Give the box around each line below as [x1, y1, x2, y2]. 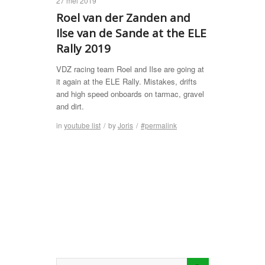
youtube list [64, 120, 101, 131]
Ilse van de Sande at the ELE [56, 25, 206, 41]
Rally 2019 [56, 41, 111, 56]
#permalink [141, 120, 177, 131]
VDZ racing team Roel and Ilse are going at [56, 63, 204, 75]
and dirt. [56, 101, 84, 112]
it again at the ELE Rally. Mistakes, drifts [56, 76, 197, 88]
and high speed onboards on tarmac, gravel [56, 88, 204, 100]
